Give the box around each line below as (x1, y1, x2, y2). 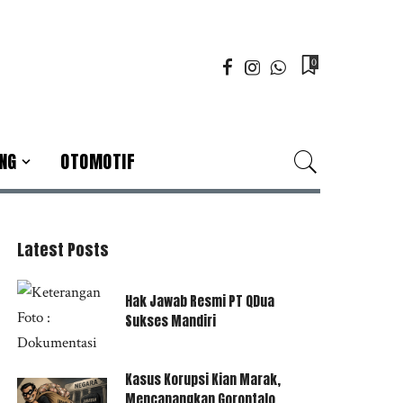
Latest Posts (17, 237, 110, 262)
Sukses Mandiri (125, 310, 217, 331)
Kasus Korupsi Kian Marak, (125, 369, 282, 390)
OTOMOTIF (60, 147, 136, 175)
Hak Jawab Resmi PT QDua (125, 291, 275, 311)
